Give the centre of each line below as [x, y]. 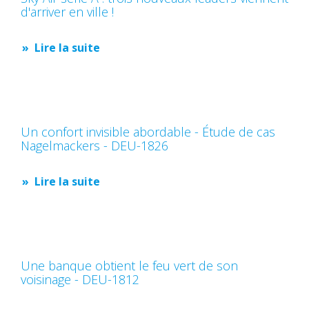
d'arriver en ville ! [67, 12]
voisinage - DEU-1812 [80, 279]
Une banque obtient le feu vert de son [129, 266]
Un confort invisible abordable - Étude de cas [148, 132]
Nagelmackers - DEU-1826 [94, 146]
